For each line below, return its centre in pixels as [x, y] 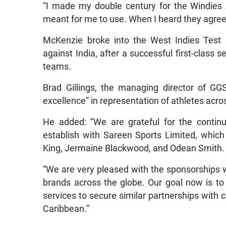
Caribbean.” [66, 209]
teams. [57, 67]
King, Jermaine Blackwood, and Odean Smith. [134, 149]
